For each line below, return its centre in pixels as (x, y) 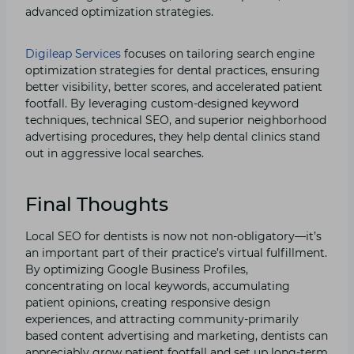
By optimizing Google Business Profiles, (137, 269)
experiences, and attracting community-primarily (162, 319)
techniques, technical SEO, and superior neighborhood (176, 120)
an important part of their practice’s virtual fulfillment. (176, 252)
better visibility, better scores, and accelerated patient (174, 87)
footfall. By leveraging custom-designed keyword (162, 103)
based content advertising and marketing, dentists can (177, 335)
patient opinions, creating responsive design (148, 302)
